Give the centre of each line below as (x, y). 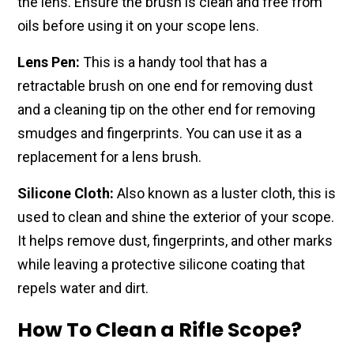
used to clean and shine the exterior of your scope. (176, 217)
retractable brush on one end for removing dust (165, 86)
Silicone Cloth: (66, 194)
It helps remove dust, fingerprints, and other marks (175, 241)
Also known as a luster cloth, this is (225, 194)
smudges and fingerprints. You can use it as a (160, 134)
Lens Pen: (49, 62)
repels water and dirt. (83, 288)
